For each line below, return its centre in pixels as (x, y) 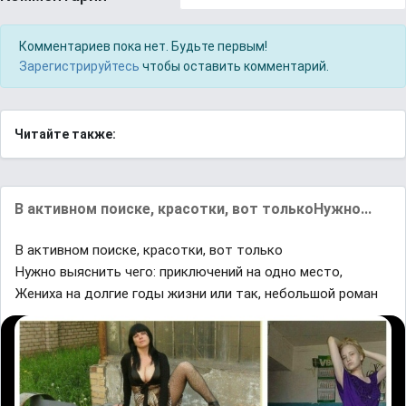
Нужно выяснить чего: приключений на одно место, (179, 272)
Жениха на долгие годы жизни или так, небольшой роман (197, 294)
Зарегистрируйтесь (79, 67)
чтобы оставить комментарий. (234, 67)
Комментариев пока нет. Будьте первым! (143, 47)
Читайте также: (65, 135)
